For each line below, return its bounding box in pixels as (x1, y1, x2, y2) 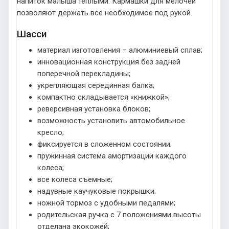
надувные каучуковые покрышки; (37, 186, 156, 196)
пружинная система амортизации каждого (37, 151, 187, 161)
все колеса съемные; (37, 174, 112, 184)
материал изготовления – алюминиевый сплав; (37, 45, 202, 55)
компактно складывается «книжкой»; (37, 92, 170, 102)
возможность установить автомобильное (37, 116, 185, 125)
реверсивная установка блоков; (37, 104, 150, 113)
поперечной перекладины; (37, 68, 130, 78)
